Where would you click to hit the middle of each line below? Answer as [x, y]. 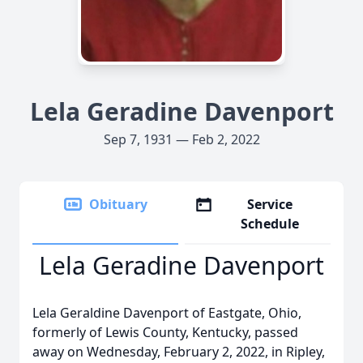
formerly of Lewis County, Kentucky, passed [165, 332]
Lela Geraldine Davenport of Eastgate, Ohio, [167, 313]
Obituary [118, 204]
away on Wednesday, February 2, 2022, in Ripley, [179, 352]
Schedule [270, 224]
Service [270, 204]
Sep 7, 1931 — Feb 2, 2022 [181, 139]
